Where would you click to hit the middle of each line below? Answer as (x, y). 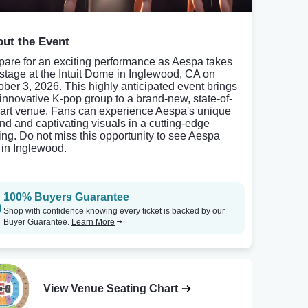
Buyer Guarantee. (37, 222)
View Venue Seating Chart (111, 289)
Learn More (93, 222)
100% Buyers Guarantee (66, 197)
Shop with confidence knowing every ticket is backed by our (114, 211)
